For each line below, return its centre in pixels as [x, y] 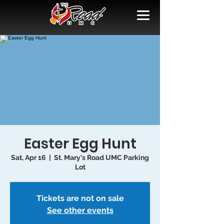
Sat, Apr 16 [28, 157]
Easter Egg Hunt [80, 144]
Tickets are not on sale [80, 198]
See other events [80, 210]
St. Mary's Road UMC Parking [101, 157]
